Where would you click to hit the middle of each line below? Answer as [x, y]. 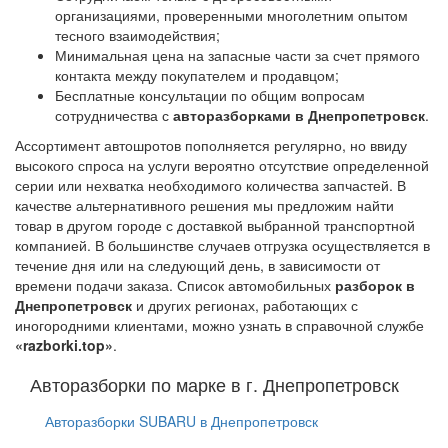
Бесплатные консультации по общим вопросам [210, 95]
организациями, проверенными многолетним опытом [231, 15]
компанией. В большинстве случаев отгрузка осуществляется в [222, 245]
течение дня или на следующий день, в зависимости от [197, 265]
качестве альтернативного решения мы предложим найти [204, 205]
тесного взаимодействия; [137, 35]
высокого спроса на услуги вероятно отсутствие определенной [222, 165]
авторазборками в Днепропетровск [299, 115]
